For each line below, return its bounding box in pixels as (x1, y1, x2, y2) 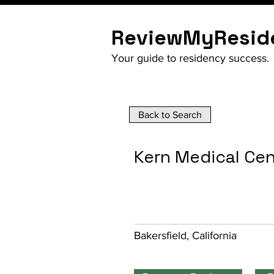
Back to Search (138, 109, 202, 120)
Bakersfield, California (134, 229, 237, 242)
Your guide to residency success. (111, 52, 269, 64)
